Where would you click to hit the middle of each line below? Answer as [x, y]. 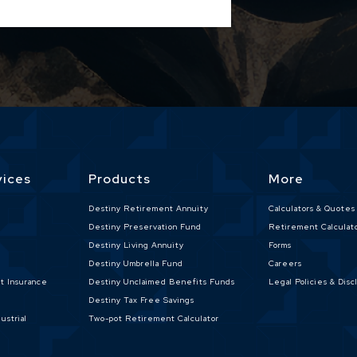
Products [120, 179]
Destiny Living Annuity [137, 245]
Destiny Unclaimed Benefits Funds [162, 282]
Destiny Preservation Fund [145, 227]
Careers [285, 263]
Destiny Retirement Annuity [149, 208]
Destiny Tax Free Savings [142, 300]
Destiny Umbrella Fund [136, 263]
